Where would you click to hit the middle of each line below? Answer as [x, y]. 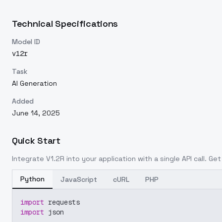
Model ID [26, 42]
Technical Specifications [65, 24]
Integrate [29, 159]
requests [62, 202]
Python [32, 179]
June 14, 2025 [36, 113]
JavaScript [79, 179]
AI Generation [34, 83]
